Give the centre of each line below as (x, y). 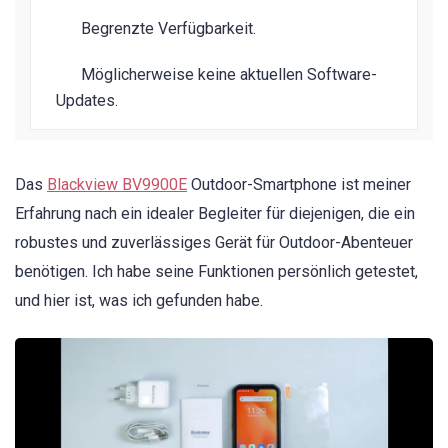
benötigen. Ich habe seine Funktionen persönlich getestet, (216, 272)
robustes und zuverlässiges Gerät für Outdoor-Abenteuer (214, 243)
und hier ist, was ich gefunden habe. (139, 301)
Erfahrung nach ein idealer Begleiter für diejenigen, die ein (215, 214)
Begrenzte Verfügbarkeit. (168, 29)
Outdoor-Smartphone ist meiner (299, 185)
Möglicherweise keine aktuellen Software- (229, 75)
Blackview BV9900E (117, 185)
